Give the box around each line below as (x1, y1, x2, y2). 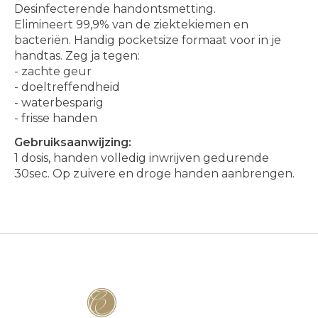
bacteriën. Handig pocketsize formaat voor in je (14, 33, 281, 48)
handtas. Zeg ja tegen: (14, 49, 140, 63)
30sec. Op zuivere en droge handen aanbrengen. (14, 167, 297, 181)
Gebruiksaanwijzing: (14, 136, 131, 150)
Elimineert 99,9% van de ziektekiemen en (14, 18, 248, 32)
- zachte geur (14, 65, 92, 79)
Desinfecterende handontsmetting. (14, 2, 216, 16)
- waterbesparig (14, 96, 104, 110)
